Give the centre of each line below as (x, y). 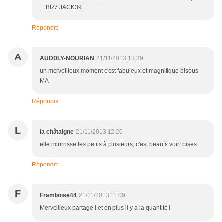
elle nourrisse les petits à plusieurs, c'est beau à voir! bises (118, 144)
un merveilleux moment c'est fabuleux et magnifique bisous (119, 71)
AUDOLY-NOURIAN (67, 59)
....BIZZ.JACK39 (61, 8)
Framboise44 (58, 195)
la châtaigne (57, 132)
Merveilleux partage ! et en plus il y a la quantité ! (105, 208)
